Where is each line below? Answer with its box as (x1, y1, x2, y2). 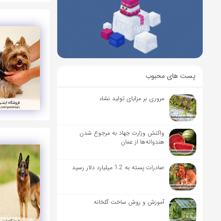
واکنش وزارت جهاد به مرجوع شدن (79, 128, 165, 138)
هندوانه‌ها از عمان (121, 137, 165, 147)
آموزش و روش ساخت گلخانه (94, 197, 165, 207)
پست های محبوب (146, 70, 195, 81)
